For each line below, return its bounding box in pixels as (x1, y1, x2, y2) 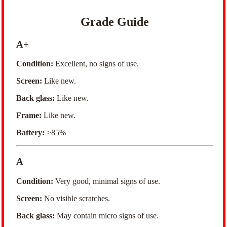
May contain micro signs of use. (55, 211, 159, 220)
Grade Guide (80, 15, 149, 28)
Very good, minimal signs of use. (53, 176, 160, 185)
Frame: (16, 111, 42, 120)
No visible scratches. (42, 194, 110, 203)
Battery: (16, 128, 45, 137)
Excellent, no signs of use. (53, 59, 139, 68)
